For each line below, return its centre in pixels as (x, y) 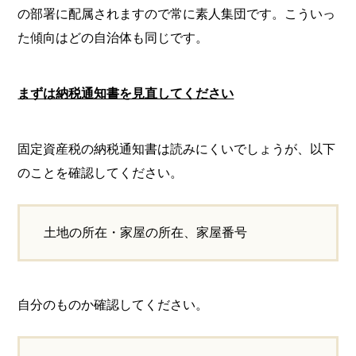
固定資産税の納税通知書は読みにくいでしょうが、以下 (177, 149)
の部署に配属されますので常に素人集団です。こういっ (177, 14)
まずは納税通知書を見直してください (126, 93)
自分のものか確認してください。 (113, 305)
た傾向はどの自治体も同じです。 (113, 38)
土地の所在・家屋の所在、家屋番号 (146, 232)
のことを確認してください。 (101, 173)
